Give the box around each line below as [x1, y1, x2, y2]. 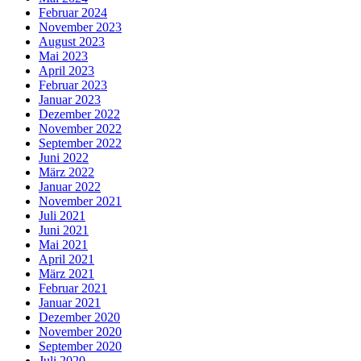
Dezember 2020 [39, 309, 120, 324]
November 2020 [39, 324, 122, 338]
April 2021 [39, 251, 94, 266]
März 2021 [39, 266, 94, 280]
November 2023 [39, 19, 122, 34]
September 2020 [39, 338, 122, 353]
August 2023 [39, 34, 105, 48]
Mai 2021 [39, 237, 88, 251]
